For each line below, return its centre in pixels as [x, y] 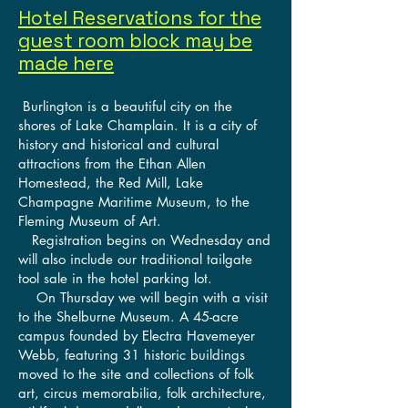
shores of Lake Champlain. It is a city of [138, 125]
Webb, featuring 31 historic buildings [132, 354]
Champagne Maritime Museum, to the [134, 201]
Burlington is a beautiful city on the [127, 106]
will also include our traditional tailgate [135, 259]
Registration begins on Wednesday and [144, 240]
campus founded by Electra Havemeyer [137, 335]
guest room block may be [135, 40]
